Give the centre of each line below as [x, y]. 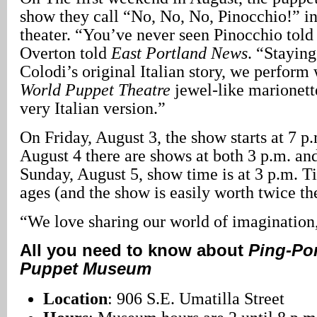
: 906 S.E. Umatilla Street [196, 298]
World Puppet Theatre [95, 90]
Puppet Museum [86, 269]
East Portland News [179, 53]
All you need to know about [134, 250]
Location [75, 298]
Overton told [65, 53]
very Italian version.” [93, 108]
